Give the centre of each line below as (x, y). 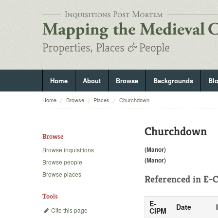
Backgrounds (173, 81)
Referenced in (174, 179)
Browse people (62, 162)
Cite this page (69, 210)
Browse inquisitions (68, 150)
